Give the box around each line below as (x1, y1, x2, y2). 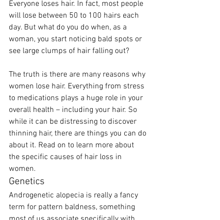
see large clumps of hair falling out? (9, 46, 129, 56)
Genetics (9, 176, 45, 188)
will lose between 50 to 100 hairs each (9, 11, 141, 21)
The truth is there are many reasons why (9, 70, 147, 80)
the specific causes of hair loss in (9, 152, 124, 163)
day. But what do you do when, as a (9, 23, 129, 33)
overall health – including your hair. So (9, 105, 139, 115)
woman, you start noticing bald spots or (9, 34, 144, 45)
